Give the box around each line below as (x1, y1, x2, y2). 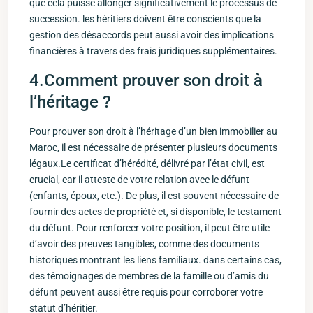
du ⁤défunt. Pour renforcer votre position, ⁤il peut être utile (29, 222, 270, 233)
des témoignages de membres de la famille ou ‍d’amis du (29, 270, 269, 282)
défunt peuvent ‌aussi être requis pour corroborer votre (29, 286, 263, 298)
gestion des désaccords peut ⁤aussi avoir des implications (29, 29, 274, 41)
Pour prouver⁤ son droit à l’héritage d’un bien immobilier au (29, 126, 277, 137)
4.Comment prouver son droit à (29, 71, 263, 90)
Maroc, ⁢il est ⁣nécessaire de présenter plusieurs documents (29, 142, 277, 153)
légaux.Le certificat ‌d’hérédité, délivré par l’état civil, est (29, 158, 265, 169)
